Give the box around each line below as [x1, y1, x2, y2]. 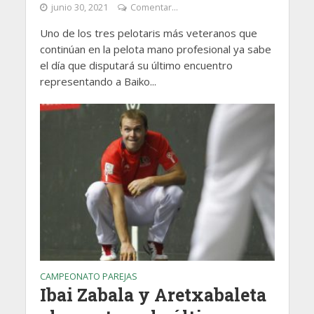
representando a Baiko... [39, 74, 156, 89]
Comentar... [130, 1, 178, 14]
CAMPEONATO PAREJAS [39, 270, 137, 282]
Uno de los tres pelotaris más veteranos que [39, 26, 257, 41]
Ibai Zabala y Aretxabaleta [39, 282, 266, 306]
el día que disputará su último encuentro [39, 58, 233, 73]
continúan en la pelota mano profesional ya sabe [39, 42, 271, 57]
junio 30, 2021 [50, 1, 108, 14]
